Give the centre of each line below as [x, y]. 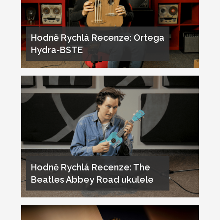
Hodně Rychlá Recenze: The [90, 167]
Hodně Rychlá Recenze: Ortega [97, 38]
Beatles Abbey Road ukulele [92, 179]
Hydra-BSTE [57, 50]
